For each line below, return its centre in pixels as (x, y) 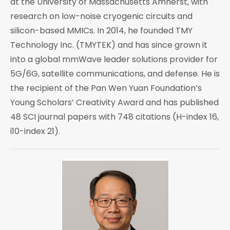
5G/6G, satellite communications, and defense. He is (115, 74)
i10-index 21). (35, 131)
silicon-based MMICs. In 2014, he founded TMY (101, 31)
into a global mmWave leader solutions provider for (114, 60)
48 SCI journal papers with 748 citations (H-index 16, (114, 117)
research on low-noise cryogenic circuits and (101, 16)
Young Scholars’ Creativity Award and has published (114, 103)
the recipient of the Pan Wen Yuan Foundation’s (106, 88)
